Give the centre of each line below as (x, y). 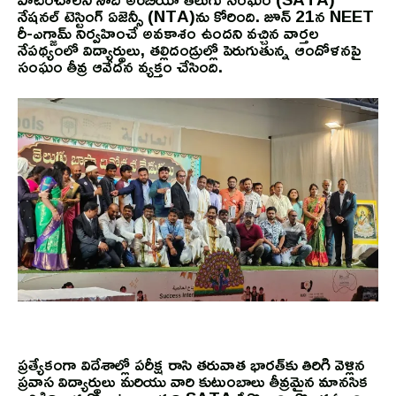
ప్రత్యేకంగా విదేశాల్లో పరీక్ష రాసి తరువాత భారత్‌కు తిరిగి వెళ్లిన (191, 365)
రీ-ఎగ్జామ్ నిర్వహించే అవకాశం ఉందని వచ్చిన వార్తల (168, 33)
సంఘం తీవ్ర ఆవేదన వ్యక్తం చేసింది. (120, 67)
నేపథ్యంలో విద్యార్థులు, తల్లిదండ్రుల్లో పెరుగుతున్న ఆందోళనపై (189, 50)
